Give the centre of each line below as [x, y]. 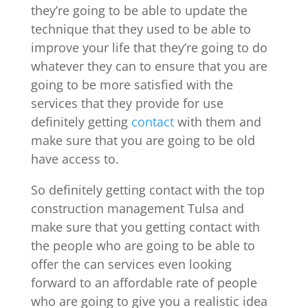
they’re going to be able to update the [139, 10]
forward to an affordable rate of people [144, 282]
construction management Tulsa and [137, 208]
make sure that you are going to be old [143, 140]
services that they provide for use [127, 103]
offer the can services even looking [131, 264]
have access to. [75, 158]
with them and [217, 121]
